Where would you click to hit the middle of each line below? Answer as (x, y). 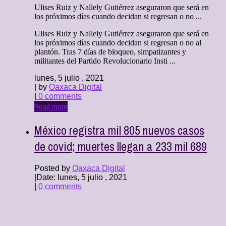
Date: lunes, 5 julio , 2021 (82, 178)
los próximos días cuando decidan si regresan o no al (118, 42)
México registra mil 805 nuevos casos (119, 130)
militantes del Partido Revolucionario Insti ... (105, 61)
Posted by (53, 168)
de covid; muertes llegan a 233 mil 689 (121, 146)
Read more (51, 106)
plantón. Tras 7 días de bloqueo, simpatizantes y (110, 51)
